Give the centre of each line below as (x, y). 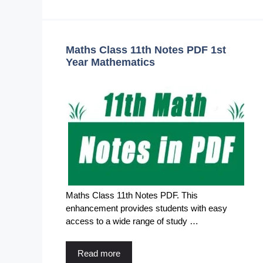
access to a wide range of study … (132, 221)
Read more (99, 253)
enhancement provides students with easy (146, 208)
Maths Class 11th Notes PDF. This (132, 195)
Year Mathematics (110, 62)
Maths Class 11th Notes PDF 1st (146, 50)
